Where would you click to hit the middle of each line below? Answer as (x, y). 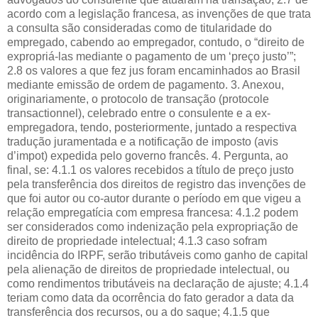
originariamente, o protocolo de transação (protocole (138, 99)
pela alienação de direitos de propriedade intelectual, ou (148, 269)
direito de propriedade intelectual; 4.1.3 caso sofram (137, 241)
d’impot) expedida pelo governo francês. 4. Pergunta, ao (148, 155)
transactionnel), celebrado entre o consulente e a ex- (139, 113)
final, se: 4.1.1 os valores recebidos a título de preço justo (150, 170)
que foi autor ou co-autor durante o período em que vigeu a (154, 198)
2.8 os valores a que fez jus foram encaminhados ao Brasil (154, 70)
